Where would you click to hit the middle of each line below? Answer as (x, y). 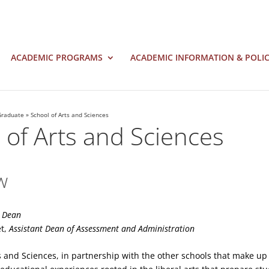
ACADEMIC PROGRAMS (57, 57)
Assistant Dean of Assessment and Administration (102, 228)
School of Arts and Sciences (70, 115)
